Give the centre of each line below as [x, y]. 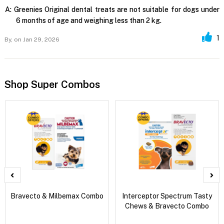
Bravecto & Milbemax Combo [57, 196]
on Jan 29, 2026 [36, 39]
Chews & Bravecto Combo [167, 206]
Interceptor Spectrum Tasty [167, 196]
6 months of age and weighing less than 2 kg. [88, 20]
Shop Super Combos [52, 84]
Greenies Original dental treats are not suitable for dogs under [117, 9]
